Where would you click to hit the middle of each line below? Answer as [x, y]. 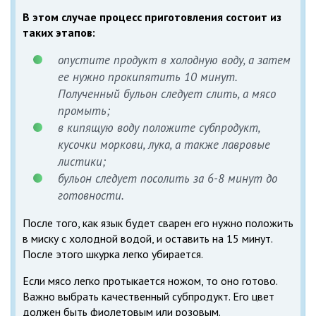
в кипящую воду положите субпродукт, [159, 127]
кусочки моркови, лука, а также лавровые [164, 144]
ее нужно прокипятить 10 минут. [147, 77]
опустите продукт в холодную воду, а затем [174, 60]
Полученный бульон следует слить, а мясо [167, 93]
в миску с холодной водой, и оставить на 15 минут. [147, 238]
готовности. [91, 195]
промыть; [84, 110]
